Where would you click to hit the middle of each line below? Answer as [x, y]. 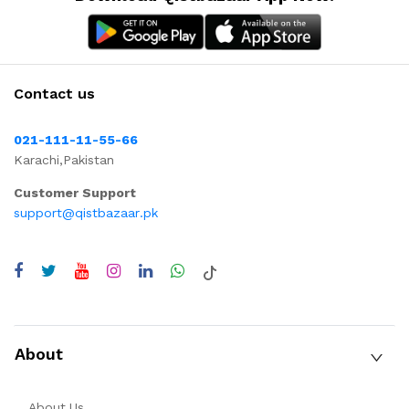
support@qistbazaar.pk [86, 213]
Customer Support [75, 193]
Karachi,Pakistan [64, 160]
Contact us [54, 94]
